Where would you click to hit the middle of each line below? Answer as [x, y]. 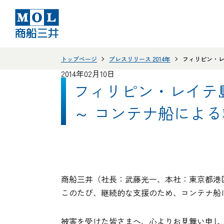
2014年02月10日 [88, 74]
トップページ [79, 58]
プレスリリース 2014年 [140, 58]
